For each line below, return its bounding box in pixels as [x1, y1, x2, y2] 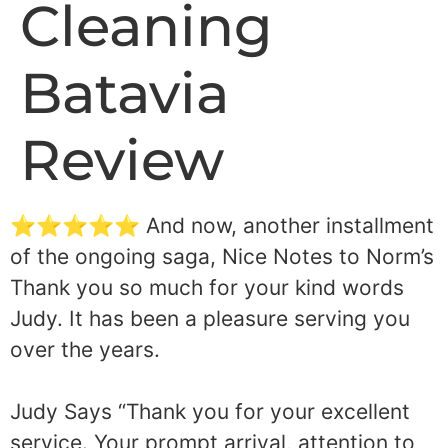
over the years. [10, 337, 160, 363]
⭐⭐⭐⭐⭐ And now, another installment [10, 213, 434, 239]
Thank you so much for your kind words [10, 275, 404, 301]
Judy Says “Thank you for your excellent [10, 399, 410, 425]
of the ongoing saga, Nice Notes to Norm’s [10, 244, 434, 270]
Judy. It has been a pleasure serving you [10, 306, 410, 332]
